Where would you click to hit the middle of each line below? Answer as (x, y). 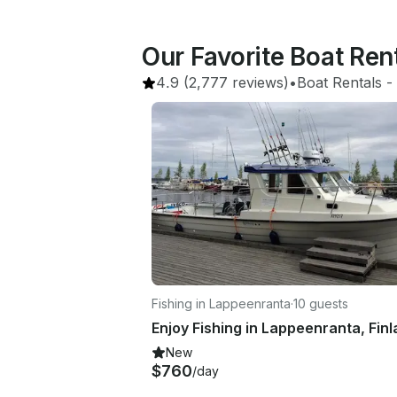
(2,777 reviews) (234, 82)
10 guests (321, 303)
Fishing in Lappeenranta (221, 303)
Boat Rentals (339, 82)
